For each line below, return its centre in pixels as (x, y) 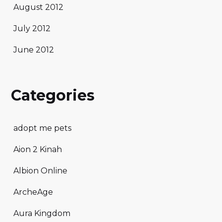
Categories (53, 96)
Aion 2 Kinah (38, 149)
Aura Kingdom (42, 213)
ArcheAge (33, 192)
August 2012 (38, 7)
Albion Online (40, 170)
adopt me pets (42, 128)
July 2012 (32, 29)
